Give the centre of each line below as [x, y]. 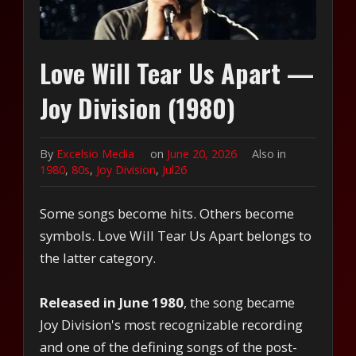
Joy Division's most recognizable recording [172, 324]
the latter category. [100, 257]
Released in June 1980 [112, 302]
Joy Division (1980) [138, 107]
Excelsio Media [96, 153]
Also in [269, 153]
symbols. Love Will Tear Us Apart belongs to [176, 235]
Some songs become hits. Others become [167, 213]
